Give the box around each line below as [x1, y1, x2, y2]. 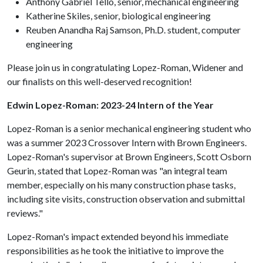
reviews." [7, 207, 43, 218]
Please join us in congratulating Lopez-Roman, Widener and [7, 61, 243, 73]
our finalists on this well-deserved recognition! [7, 75, 194, 87]
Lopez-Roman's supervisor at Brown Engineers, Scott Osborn [7, 150, 251, 162]
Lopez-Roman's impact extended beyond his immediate [7, 230, 228, 242]
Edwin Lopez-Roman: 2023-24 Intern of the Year [7, 99, 214, 110]
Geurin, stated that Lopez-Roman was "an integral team [7, 164, 227, 176]
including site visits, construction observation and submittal [7, 193, 245, 204]
